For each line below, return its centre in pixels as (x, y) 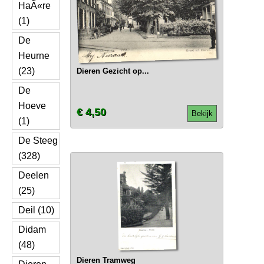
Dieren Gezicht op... (113, 71)
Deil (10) (36, 210)
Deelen (34, 175)
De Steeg (38, 141)
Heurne (34, 56)
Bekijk (202, 113)
